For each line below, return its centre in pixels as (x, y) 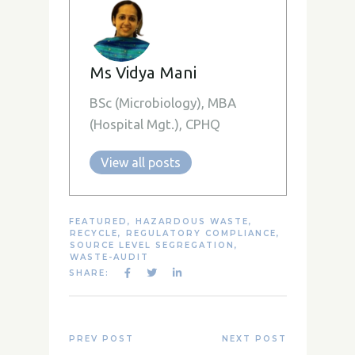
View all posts (141, 162)
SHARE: (89, 273)
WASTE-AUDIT (109, 257)
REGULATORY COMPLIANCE (201, 233)
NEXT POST (254, 339)
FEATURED (98, 221)
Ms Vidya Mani (143, 73)
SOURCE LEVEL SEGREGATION (152, 245)
